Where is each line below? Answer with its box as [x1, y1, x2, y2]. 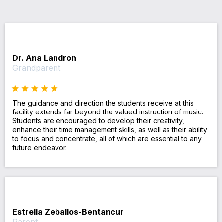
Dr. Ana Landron [12, 53, 76, 63]
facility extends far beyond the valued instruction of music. [12, 107, 203, 116]
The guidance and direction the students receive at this [12, 98, 194, 107]
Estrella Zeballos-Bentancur [12, 206, 124, 217]
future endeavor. [12, 143, 67, 152]
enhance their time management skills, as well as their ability [12, 125, 207, 134]
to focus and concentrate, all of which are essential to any [12, 134, 202, 143]
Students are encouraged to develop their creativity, [12, 116, 184, 125]
